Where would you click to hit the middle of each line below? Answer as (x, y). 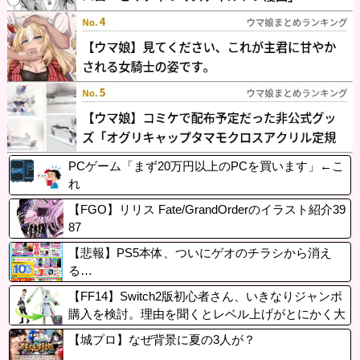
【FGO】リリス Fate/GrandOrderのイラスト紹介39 (207, 209)
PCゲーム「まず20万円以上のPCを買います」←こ (206, 166)
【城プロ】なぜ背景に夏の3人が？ (162, 339)
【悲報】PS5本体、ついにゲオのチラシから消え (200, 252)
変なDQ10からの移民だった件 (150, 331)
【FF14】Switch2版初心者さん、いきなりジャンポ (205, 296)
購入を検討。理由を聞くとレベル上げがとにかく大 (207, 313)
